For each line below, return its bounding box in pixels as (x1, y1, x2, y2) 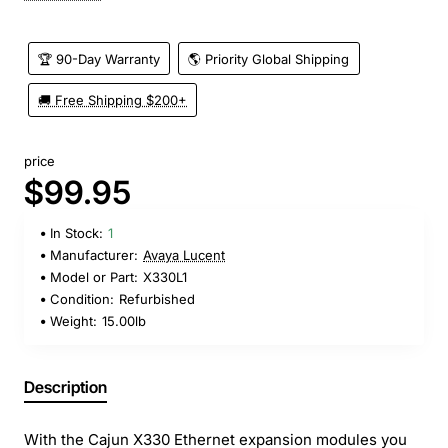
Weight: (50, 313, 97, 330)
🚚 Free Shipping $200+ (38, 92, 188, 109)
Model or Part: (50, 269, 138, 286)
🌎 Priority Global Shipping (188, 50, 350, 67)
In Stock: (50, 225, 103, 242)
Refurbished (119, 291, 195, 308)
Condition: (50, 291, 114, 308)
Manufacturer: (50, 247, 138, 264)
